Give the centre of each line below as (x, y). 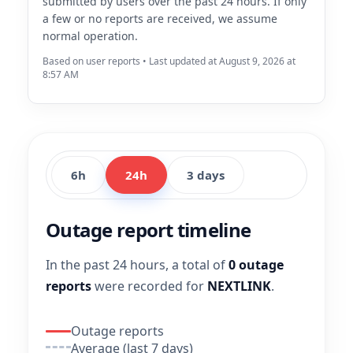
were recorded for (149, 286)
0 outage (256, 265)
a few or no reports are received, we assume (160, 19)
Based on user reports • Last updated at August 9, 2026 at (169, 61)
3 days (206, 175)
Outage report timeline (149, 230)
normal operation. (90, 36)
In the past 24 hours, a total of (137, 265)
